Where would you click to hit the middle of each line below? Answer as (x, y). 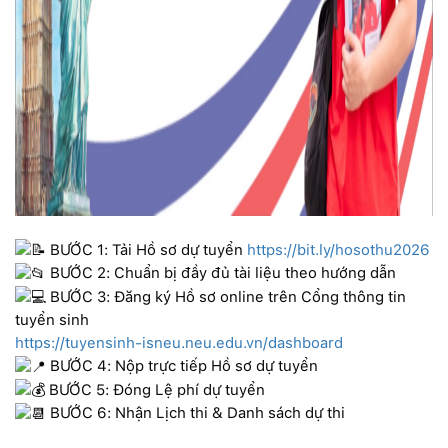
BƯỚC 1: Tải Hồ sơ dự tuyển (146, 249)
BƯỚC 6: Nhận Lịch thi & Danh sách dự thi (195, 413)
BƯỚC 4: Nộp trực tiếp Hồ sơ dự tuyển (182, 366)
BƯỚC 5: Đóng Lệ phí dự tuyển (155, 389)
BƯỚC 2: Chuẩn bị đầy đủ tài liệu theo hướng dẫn (221, 273)
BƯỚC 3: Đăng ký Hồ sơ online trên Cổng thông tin (226, 296)
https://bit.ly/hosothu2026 (338, 249)
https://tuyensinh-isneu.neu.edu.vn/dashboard (179, 343)
